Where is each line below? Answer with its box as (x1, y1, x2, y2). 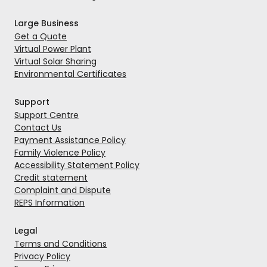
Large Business (14, 17, 79, 30)
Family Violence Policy (14, 147, 105, 159)
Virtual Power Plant (14, 43, 91, 55)
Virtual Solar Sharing (14, 55, 97, 68)
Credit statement (14, 172, 88, 184)
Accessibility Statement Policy (14, 159, 139, 172)
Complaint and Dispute (14, 184, 111, 197)
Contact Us (14, 122, 61, 134)
